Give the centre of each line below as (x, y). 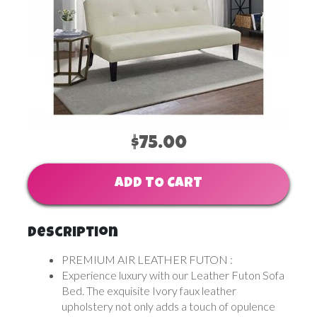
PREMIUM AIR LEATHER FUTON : (147, 259)
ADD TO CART (158, 184)
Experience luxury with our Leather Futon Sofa (173, 275)
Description (73, 233)
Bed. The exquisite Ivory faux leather (149, 290)
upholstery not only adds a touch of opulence (168, 306)
